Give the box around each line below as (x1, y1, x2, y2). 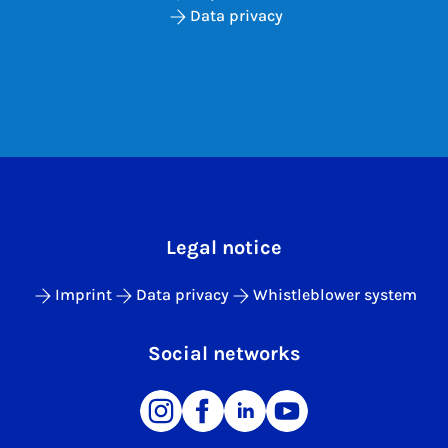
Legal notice (166, 236, 282, 259)
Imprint (55, 285, 112, 304)
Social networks (147, 342, 301, 365)
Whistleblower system (253, 285, 417, 304)
